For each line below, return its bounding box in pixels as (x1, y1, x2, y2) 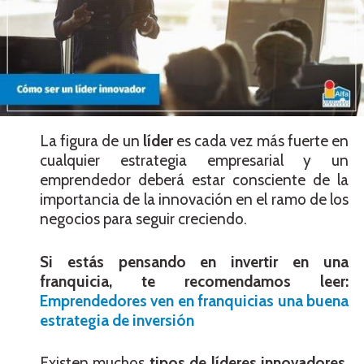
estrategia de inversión (40, 310, 194, 330)
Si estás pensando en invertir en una (40, 252, 349, 271)
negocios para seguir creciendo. (40, 210, 247, 229)
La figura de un (40, 132, 143, 151)
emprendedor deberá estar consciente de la (40, 171, 349, 190)
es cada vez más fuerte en (172, 132, 349, 151)
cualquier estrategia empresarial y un (40, 151, 349, 171)
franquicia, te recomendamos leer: (40, 271, 349, 291)
